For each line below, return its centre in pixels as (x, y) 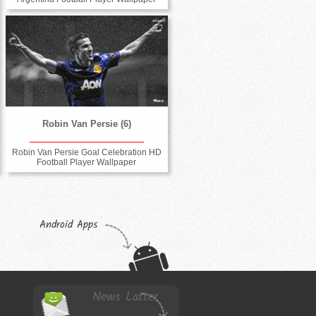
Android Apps (68, 225)
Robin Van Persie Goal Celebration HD (86, 152)
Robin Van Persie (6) (86, 124)
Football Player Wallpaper (87, 162)
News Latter (126, 297)
